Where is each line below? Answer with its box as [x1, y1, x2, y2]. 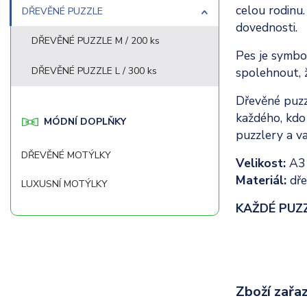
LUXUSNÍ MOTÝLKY [21, 177, 108, 191]
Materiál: [235, 171, 286, 188]
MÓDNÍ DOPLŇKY [44, 115, 126, 128]
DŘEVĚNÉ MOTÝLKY [21, 149, 111, 162]
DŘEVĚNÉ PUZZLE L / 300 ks [32, 64, 157, 77]
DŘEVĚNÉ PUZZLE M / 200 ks [32, 34, 160, 47]
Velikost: [235, 154, 289, 171]
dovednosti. [235, 19, 297, 36]
